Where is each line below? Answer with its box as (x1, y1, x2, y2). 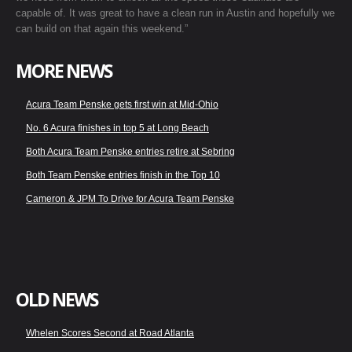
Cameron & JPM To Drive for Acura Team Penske (26, 193, 234, 205)
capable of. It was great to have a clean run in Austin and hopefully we (16, 7, 335, 20)
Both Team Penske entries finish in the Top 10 (26, 170, 220, 181)
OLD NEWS (16, 287, 97, 313)
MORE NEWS (16, 58, 112, 84)
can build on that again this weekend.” (16, 23, 188, 35)
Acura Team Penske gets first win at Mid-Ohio (26, 99, 218, 111)
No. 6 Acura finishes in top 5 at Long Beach (26, 123, 209, 134)
